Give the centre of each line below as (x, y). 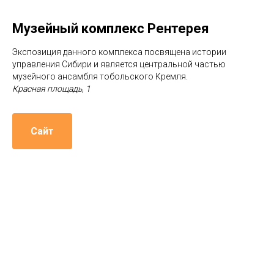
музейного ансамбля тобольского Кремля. (100, 76)
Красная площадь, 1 (51, 88)
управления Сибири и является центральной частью (119, 64)
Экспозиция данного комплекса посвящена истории (119, 52)
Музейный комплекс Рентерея (111, 28)
